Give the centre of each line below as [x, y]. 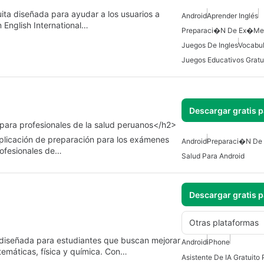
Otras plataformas [224, 223]
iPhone [218, 242]
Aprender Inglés [232, 16]
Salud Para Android [213, 156]
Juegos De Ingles [210, 45]
